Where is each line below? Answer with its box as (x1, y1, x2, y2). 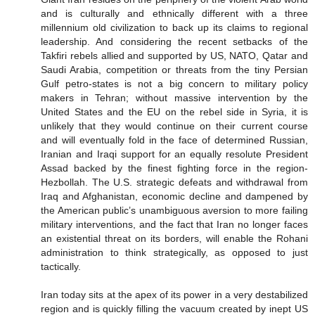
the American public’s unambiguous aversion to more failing (41, 205, 308, 217)
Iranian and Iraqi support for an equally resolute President (41, 148, 308, 160)
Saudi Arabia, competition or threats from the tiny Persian (41, 64, 308, 76)
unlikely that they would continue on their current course (41, 120, 308, 132)
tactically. (41, 261, 81, 273)
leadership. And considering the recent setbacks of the (41, 36, 308, 48)
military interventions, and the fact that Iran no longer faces (41, 219, 308, 231)
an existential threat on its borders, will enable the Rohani (41, 233, 308, 245)
